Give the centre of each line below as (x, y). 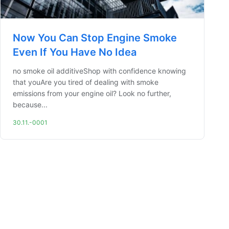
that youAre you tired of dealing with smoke (86, 82)
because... (30, 105)
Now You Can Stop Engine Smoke (95, 38)
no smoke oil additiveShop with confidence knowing (99, 71)
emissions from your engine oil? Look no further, (92, 93)
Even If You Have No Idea (75, 52)
